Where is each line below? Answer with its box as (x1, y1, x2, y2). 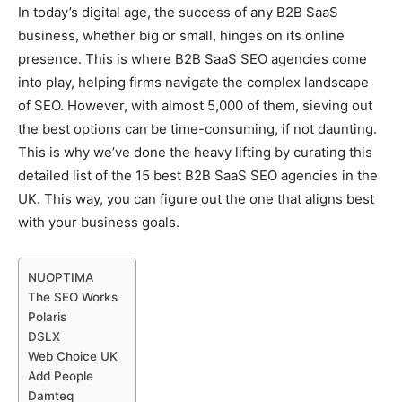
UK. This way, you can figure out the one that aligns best (18, 190, 374, 207)
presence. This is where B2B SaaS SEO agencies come (18, 50, 367, 67)
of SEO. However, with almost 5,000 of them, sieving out (18, 97, 372, 114)
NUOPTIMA (28, 270, 93, 284)
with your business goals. (18, 214, 179, 231)
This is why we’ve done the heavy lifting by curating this (18, 144, 372, 161)
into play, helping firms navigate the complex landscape (18, 74, 369, 91)
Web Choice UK (28, 349, 118, 363)
